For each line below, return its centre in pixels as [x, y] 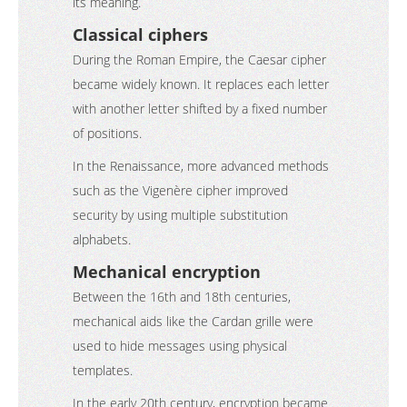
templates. [103, 370]
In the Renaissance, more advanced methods [201, 166]
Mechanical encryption [167, 272]
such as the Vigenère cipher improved [180, 190]
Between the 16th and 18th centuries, [182, 297]
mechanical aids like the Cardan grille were [193, 321]
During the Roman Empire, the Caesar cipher [199, 60]
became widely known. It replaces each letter [201, 84]
